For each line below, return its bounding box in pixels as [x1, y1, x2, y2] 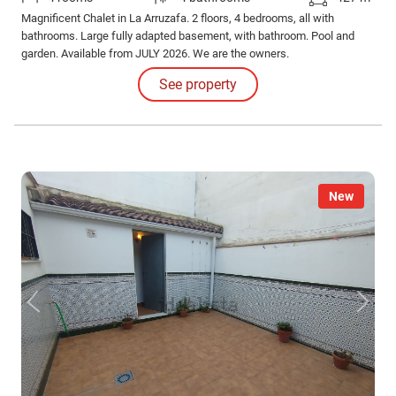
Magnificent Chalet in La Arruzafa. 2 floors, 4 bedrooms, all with [21, 11, 334, 25]
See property [159, 75, 237, 93]
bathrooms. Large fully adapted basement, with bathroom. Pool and [21, 28, 354, 42]
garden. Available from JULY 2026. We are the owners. [21, 46, 289, 60]
